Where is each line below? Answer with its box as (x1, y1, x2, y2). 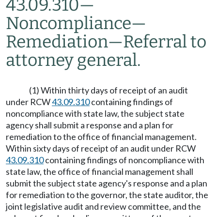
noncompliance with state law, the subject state (6, 108, 185, 119)
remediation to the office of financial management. (6, 131, 197, 142)
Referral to (123, 31, 206, 52)
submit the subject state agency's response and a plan (6, 178, 207, 188)
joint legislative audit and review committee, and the (6, 201, 201, 212)
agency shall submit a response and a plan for (6, 120, 173, 130)
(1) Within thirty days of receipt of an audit (29, 85, 188, 95)
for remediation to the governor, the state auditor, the (6, 189, 208, 200)
